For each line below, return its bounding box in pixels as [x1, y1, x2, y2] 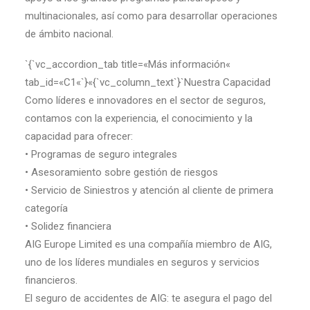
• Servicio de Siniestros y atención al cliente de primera [25, 184, 273, 197]
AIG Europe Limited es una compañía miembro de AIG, [25, 238, 272, 250]
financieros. [25, 274, 77, 286]
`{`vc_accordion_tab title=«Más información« [25, 58, 230, 71]
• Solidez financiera [25, 220, 111, 232]
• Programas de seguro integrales [25, 148, 177, 161]
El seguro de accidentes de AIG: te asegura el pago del [25, 292, 272, 304]
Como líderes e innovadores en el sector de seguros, [25, 94, 266, 107]
